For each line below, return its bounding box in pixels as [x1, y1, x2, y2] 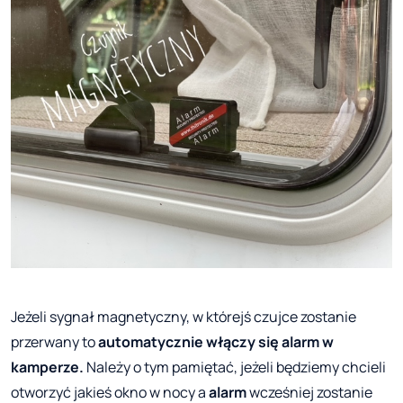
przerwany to [11, 331, 98, 352]
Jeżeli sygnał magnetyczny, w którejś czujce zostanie [11, 306, 356, 327]
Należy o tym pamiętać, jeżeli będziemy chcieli [86, 356, 386, 377]
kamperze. [11, 356, 86, 377]
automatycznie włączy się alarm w [98, 331, 334, 352]
